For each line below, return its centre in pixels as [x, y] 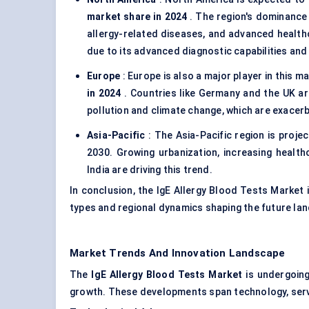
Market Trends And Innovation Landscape [178, 253]
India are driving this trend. [150, 170]
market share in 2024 [137, 17]
